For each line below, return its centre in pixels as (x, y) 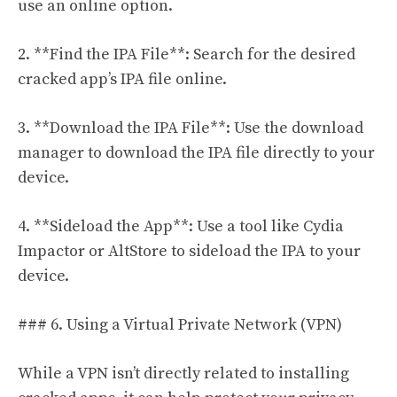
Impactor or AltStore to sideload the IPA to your (189, 252)
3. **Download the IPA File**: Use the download (191, 128)
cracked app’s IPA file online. (122, 80)
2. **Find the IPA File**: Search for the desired (187, 55)
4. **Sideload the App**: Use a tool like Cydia (181, 227)
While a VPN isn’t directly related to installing (183, 374)
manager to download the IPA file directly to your (196, 153)
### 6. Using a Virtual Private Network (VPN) (180, 325)
